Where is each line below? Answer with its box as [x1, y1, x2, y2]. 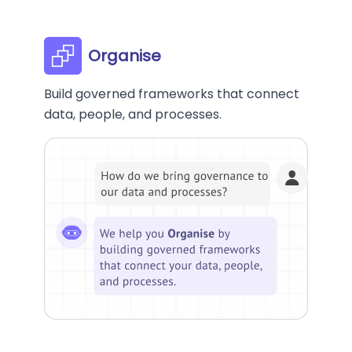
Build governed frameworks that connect [44, 85, 299, 104]
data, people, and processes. [44, 105, 222, 124]
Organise [88, 45, 161, 68]
